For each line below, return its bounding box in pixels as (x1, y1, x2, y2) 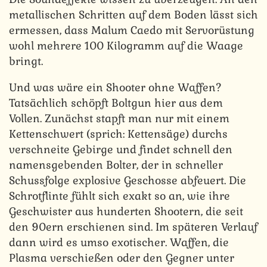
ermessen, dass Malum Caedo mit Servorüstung (9, 23, 254, 37)
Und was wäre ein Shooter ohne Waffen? (9, 80, 222, 94)
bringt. (9, 54, 43, 68)
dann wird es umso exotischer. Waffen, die (9, 235, 229, 249)
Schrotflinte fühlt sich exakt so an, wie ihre (9, 188, 230, 203)
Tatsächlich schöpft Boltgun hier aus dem (9, 95, 223, 110)
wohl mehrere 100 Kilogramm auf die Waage (9, 38, 243, 52)
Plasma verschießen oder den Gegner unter (9, 250, 234, 265)
